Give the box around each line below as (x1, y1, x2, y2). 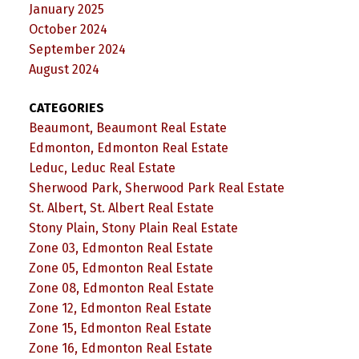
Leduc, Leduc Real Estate (28, 159, 175, 175)
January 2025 (28, 2, 104, 18)
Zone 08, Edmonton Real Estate (28, 280, 214, 296)
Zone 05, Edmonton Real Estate (28, 260, 213, 276)
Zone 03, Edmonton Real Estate (28, 240, 213, 256)
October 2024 (28, 22, 107, 38)
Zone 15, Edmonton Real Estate (28, 320, 212, 336)
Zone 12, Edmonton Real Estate (28, 300, 212, 316)
